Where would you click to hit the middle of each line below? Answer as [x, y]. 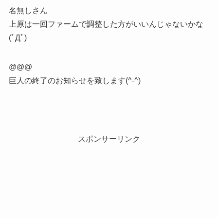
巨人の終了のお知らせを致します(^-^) [74, 80]
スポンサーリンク [109, 139]
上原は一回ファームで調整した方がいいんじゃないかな [106, 24]
